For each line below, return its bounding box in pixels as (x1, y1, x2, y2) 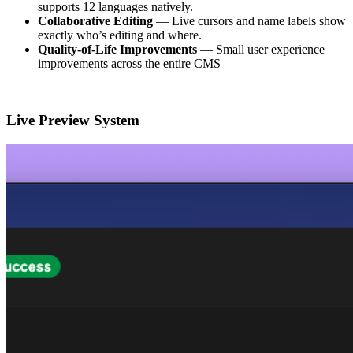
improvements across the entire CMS (38, 56, 221, 70)
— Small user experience (197, 42, 325, 56)
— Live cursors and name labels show (153, 13, 346, 28)
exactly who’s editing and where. (38, 28, 202, 42)
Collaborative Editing (38, 13, 153, 28)
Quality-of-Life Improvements (38, 42, 197, 56)
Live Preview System (6, 112, 139, 129)
